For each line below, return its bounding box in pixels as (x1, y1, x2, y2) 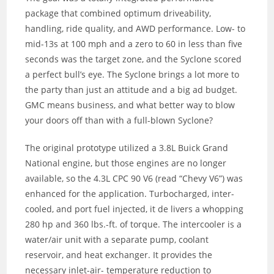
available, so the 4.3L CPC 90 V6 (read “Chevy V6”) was (25, 172, 243, 185)
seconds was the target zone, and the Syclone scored (25, 53, 242, 65)
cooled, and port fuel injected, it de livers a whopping (25, 203, 244, 215)
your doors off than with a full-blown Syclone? (25, 114, 213, 127)
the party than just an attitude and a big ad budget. (25, 84, 238, 96)
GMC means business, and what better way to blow (25, 99, 235, 111)
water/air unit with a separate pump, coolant (25, 234, 209, 246)
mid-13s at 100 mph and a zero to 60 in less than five (25, 38, 243, 50)
